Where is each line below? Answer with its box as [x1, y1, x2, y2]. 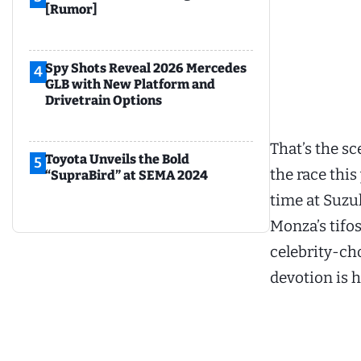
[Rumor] [45, 2, 98, 18]
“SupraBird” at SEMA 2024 [45, 168, 208, 184]
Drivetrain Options [45, 93, 162, 109]
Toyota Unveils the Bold [45, 151, 189, 168]
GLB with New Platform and [45, 77, 215, 93]
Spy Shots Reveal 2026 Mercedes [45, 60, 247, 77]
